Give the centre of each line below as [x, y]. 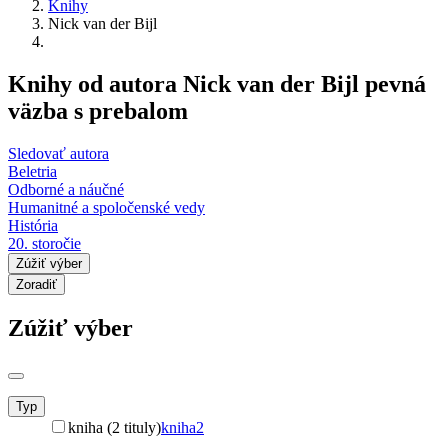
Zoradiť [36, 284]
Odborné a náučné [66, 189]
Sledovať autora [58, 153]
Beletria [32, 171]
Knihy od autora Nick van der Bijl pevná [217, 83]
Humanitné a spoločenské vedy [106, 207]
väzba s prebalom [98, 110]
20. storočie [44, 243]
